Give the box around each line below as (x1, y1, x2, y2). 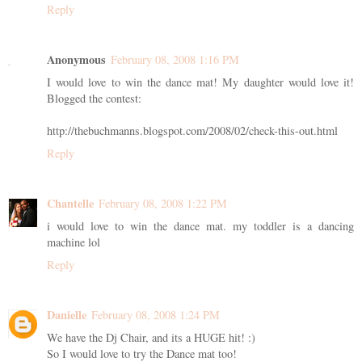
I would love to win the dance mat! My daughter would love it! (47, 74, 354, 90)
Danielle (47, 306, 86, 324)
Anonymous (47, 51, 106, 69)
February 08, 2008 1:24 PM (91, 307, 220, 323)
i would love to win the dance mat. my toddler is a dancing (47, 218, 354, 234)
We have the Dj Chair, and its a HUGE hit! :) (47, 330, 255, 346)
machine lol (47, 234, 100, 250)
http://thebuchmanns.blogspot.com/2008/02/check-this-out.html (47, 123, 338, 139)
